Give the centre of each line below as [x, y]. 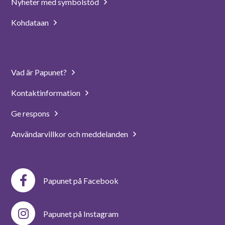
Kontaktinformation [46, 93]
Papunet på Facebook [81, 180]
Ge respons [31, 113]
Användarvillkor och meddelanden [70, 134]
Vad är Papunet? [39, 72]
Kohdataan [30, 22]
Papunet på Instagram [81, 213]
